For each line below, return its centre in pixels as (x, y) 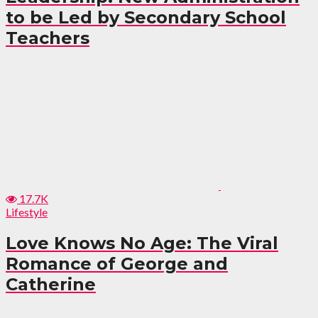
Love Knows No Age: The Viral (142, 243)
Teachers (48, 38)
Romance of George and (117, 264)
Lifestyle (27, 212)
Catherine (51, 285)
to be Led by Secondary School (146, 17)
